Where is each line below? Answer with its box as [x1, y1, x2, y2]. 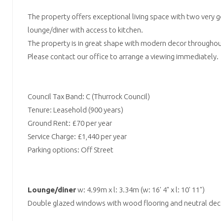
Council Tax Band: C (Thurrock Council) [28, 92, 150, 101]
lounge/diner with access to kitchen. [28, 25, 143, 34]
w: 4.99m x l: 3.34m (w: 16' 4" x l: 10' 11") [76, 185, 205, 194]
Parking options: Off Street [28, 145, 113, 154]
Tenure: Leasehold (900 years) [28, 105, 123, 114]
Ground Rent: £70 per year [28, 118, 112, 127]
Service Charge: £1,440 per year [28, 132, 127, 141]
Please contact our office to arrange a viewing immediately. [28, 52, 219, 61]
